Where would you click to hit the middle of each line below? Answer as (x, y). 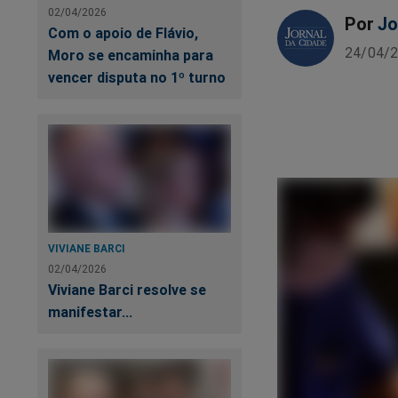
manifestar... (90, 312)
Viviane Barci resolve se (127, 290)
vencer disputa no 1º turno (137, 77)
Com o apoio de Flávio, (123, 32)
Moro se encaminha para (131, 55)
